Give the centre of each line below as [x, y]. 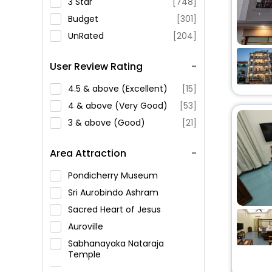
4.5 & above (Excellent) [118, 89]
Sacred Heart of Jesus [116, 209]
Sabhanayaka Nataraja [116, 243]
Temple [86, 254]
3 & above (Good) [107, 123]
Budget [83, 19]
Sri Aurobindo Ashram [114, 192]
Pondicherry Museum [114, 175]
